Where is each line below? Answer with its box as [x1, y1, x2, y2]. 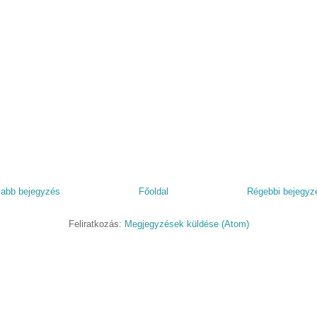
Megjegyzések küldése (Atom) [124, 218, 249, 229]
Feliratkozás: [68, 218, 125, 229]
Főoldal [139, 185, 168, 197]
